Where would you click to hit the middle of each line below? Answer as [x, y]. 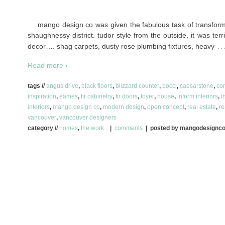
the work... [95, 128]
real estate [202, 107]
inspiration [42, 96]
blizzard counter [137, 86]
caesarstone [197, 86]
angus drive [62, 86]
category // [43, 128]
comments [129, 128]
